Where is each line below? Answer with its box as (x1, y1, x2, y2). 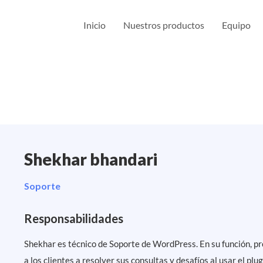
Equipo (222, 19, 251, 31)
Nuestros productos (123, 19, 205, 31)
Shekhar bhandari (24, 149, 158, 169)
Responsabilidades (24, 211, 124, 225)
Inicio (83, 19, 106, 31)
